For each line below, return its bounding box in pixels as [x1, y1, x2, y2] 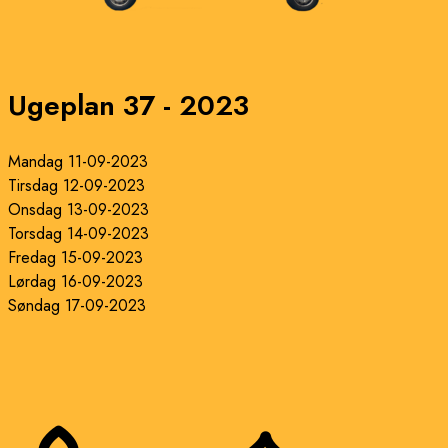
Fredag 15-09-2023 [8, 246, 143, 270]
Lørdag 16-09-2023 [8, 270, 143, 294]
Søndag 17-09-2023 [8, 294, 146, 318]
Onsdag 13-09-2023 [8, 198, 149, 222]
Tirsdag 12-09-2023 [8, 174, 145, 198]
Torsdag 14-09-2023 [8, 222, 149, 246]
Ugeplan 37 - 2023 [8, 85, 249, 127]
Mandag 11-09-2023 [8, 150, 148, 174]
